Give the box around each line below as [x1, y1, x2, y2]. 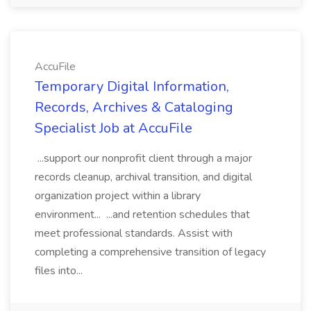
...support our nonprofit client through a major [35, 151, 252, 166]
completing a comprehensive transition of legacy [35, 244, 266, 260]
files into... [35, 263, 85, 278]
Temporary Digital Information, [35, 77, 229, 96]
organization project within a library [35, 188, 201, 203]
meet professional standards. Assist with [35, 226, 233, 241]
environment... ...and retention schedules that [35, 207, 250, 222]
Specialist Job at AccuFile [35, 119, 192, 137]
